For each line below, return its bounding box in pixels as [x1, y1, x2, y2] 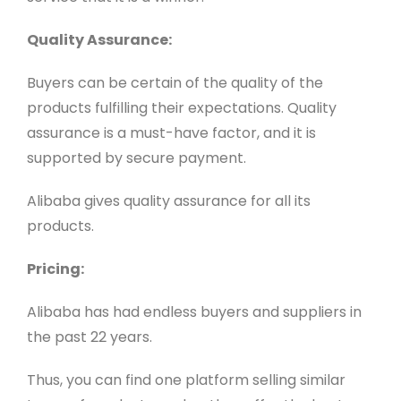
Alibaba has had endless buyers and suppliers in [26, 302, 362, 323]
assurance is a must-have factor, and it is [26, 123, 316, 144]
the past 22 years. [26, 327, 152, 348]
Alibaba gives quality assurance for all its [26, 191, 311, 212]
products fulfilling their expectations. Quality [26, 98, 337, 119]
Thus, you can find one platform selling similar [26, 370, 346, 391]
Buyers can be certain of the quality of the [26, 73, 323, 94]
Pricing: [26, 259, 84, 280]
